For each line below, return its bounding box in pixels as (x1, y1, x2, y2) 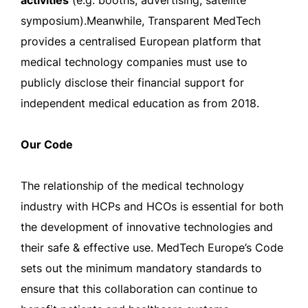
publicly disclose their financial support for (21, 76, 244, 89)
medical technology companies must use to (21, 55, 247, 69)
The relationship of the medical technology (21, 179, 244, 192)
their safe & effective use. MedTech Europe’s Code (21, 241, 283, 254)
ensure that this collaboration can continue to (21, 282, 258, 296)
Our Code (21, 137, 73, 151)
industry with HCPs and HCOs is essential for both (21, 199, 283, 213)
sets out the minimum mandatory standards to (21, 261, 262, 275)
